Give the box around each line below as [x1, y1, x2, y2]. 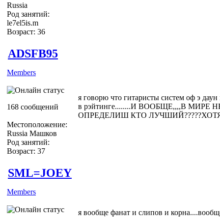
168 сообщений [7, 102, 58, 111]
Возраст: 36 [7, 27, 45, 36]
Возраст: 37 [7, 146, 45, 155]
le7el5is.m [7, 18, 38, 27]
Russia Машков [7, 129, 57, 137]
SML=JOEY [8, 166, 72, 179]
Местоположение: [7, 120, 67, 129]
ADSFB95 [8, 47, 58, 60]
